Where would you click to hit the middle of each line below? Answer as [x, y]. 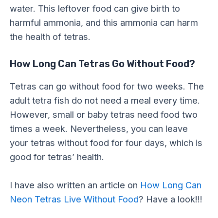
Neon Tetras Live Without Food [74, 199]
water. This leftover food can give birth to [95, 9]
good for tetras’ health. [57, 157]
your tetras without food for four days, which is [106, 143]
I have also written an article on [75, 185]
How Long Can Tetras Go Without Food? [102, 64]
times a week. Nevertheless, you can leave [99, 129]
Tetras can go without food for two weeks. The [107, 86]
